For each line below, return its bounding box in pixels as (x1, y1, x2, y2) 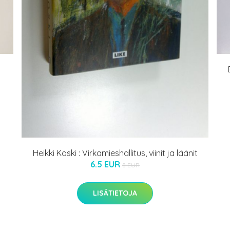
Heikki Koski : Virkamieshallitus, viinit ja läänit (32, 148, 198, 159)
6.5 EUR (90, 159, 122, 170)
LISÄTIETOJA (93, 188, 137, 198)
